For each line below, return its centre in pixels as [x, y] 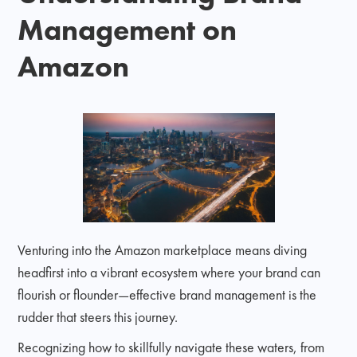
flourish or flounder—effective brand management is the [167, 294]
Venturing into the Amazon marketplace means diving [163, 249]
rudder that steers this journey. [98, 316]
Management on [127, 29]
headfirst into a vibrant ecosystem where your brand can [169, 272]
